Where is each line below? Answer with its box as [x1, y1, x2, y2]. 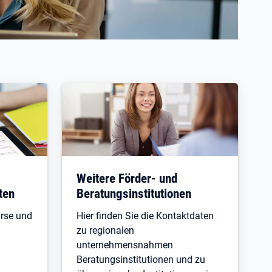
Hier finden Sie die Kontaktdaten [76, 210, 214, 222]
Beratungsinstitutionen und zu [76, 254, 205, 265]
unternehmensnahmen [76, 239, 173, 251]
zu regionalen [76, 225, 134, 236]
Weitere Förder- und [76, 171, 177, 186]
